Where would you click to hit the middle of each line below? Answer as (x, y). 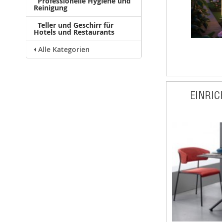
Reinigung (51, 8)
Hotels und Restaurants (74, 32)
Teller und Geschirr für (76, 25)
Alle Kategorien (63, 50)
